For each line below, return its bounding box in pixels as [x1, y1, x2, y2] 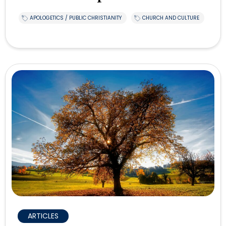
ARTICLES [28, 211, 59, 221]
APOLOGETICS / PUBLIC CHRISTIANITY [30, 14, 122, 22]
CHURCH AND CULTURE [142, 14, 199, 22]
